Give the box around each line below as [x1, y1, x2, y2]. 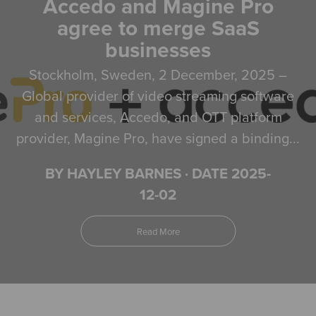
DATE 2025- [192, 162, 271, 184]
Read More [136, 224, 180, 238]
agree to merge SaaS [56, 12, 260, 43]
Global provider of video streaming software [22, 85, 294, 106]
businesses [105, 34, 211, 65]
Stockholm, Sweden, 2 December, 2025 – [29, 63, 287, 85]
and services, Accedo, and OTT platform [34, 106, 282, 127]
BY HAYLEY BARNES [45, 162, 185, 184]
